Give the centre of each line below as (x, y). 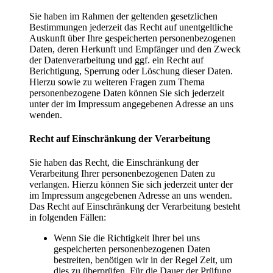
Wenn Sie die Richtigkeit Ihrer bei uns (127, 238)
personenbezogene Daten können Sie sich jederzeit (127, 93)
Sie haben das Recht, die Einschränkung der (114, 163)
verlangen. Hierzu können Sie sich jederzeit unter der (131, 185)
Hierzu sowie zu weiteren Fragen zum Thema (117, 82)
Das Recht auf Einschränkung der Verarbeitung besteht (135, 207)
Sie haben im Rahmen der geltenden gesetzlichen (123, 16)
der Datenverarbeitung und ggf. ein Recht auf (116, 60)
